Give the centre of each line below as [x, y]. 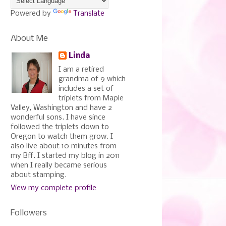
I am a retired [81, 70]
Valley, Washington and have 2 [61, 108]
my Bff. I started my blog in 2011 [65, 156]
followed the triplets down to [60, 127]
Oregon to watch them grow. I [62, 137]
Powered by [32, 14]
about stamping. [39, 175]
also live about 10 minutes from [64, 146]
